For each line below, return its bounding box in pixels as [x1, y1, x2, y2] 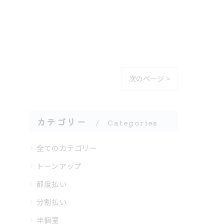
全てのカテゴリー [36, 142, 97, 153]
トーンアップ [36, 160, 82, 171]
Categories [107, 117, 158, 127]
